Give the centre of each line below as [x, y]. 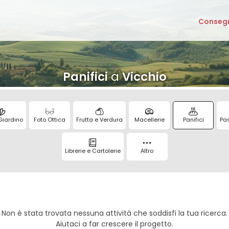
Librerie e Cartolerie [93, 151]
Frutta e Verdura [99, 119]
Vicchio [144, 77]
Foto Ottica [50, 119]
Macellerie [149, 119]
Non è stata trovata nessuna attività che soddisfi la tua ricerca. [114, 213]
